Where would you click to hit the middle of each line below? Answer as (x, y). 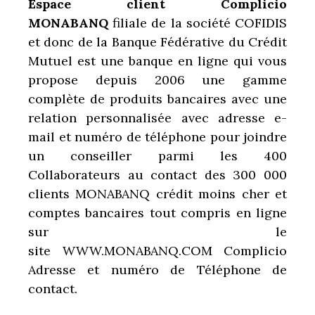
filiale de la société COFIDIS (198, 22)
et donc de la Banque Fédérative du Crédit (157, 41)
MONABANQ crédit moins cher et (181, 193)
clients (49, 193)
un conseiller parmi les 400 (157, 155)
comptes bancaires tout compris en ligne (157, 212)
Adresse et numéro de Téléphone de (157, 269)
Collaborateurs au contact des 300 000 (157, 174)
